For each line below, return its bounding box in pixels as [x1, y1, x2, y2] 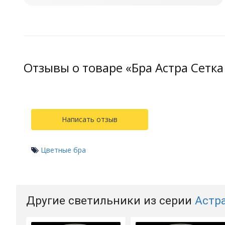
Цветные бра [41, 145, 86, 155]
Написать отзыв [62, 115, 118, 125]
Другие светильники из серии [26, 194, 195, 208]
